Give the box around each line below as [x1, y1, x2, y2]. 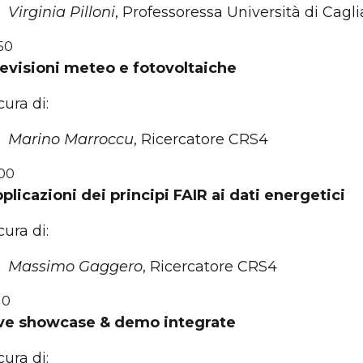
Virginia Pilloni [8, 3, 115, 21]
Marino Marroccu [8, 130, 134, 148]
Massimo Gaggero [8, 258, 143, 275]
